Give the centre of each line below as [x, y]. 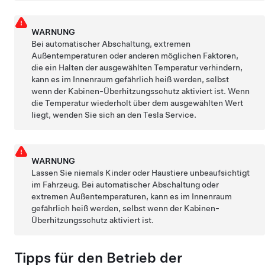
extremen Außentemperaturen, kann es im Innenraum [132, 196]
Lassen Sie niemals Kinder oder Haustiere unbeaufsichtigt [141, 173]
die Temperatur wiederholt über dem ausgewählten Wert [138, 103]
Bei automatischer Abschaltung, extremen [111, 44]
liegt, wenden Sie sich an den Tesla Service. [114, 115]
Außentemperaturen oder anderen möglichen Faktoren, [135, 56]
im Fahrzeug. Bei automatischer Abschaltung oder [125, 185]
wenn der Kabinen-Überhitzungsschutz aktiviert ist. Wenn [141, 91]
